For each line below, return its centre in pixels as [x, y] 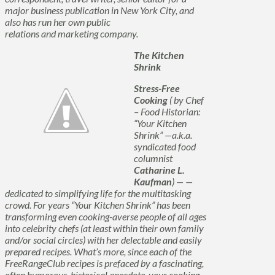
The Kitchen [159, 55]
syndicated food [165, 146]
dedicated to [30, 193]
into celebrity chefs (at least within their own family [104, 228]
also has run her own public [58, 22]
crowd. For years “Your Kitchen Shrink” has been [98, 205]
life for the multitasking [145, 193]
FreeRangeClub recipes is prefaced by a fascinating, [104, 263]
